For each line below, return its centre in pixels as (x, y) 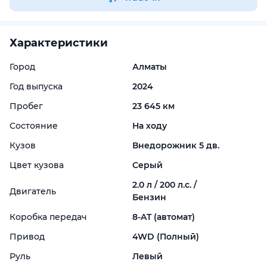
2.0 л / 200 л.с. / (165, 185)
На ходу (150, 126)
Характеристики (59, 43)
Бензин (150, 197)
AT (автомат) (168, 217)
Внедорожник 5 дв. (176, 145)
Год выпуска (36, 86)
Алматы (150, 67)
